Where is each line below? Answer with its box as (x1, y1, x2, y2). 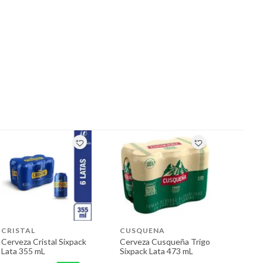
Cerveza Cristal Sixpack (1, 236, 86, 247)
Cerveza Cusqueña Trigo (120, 236, 210, 247)
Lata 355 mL (1, 245, 45, 256)
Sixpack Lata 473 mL (120, 245, 193, 256)
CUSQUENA (120, 225, 165, 235)
